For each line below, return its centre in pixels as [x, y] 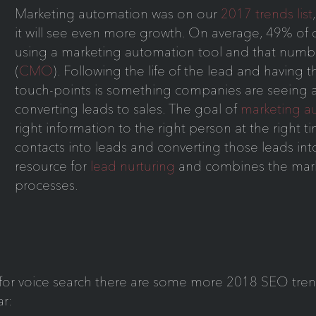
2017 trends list [267, 13]
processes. [47, 184]
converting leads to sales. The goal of [128, 108]
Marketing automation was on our [118, 13]
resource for [53, 165]
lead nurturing [133, 165]
